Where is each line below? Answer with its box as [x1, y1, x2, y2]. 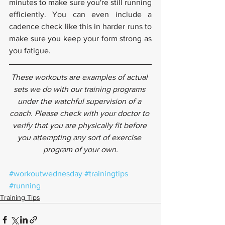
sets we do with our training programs [14, 84, 147, 93]
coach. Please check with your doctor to [10, 108, 151, 118]
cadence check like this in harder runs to [9, 22, 152, 31]
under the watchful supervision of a [18, 96, 143, 105]
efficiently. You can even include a [9, 10, 152, 19]
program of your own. [43, 145, 118, 154]
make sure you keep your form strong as [9, 34, 152, 43]
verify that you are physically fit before [12, 121, 149, 130]
